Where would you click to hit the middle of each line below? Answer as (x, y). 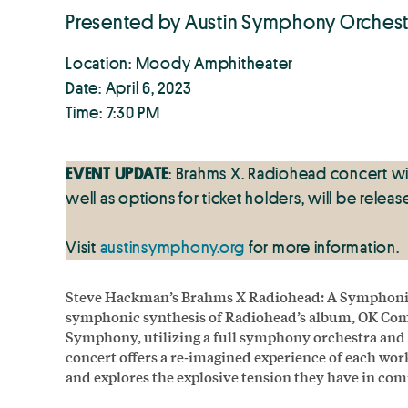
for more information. (322, 246)
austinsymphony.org (172, 246)
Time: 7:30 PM (113, 112)
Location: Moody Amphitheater (179, 62)
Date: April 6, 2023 (129, 87)
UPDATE (141, 173)
